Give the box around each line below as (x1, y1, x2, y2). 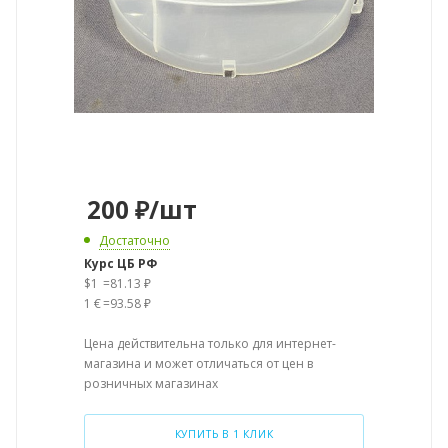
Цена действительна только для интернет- (84, 335, 336, 352)
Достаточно (99, 232, 170, 249)
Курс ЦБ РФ (84, 255, 157, 272)
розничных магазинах (84, 375, 218, 392)
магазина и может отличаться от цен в (84, 355, 313, 372)
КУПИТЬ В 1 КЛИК (174, 427, 274, 441)
